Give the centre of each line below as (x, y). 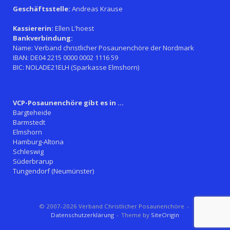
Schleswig (28, 151)
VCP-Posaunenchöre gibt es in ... (68, 103)
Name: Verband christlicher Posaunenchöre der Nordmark (103, 48)
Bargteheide (32, 112)
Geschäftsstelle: (42, 8)
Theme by (136, 215)
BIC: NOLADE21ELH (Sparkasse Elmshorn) (76, 67)
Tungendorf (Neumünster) (53, 171)
